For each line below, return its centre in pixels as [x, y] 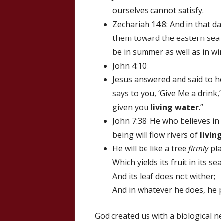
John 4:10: [130, 66]
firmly [198, 148]
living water [175, 107]
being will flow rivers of [156, 135]
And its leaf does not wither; [164, 176]
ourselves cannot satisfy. [158, 10]
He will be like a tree [150, 148]
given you [131, 107]
